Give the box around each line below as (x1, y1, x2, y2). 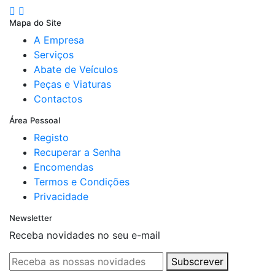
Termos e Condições (34, 176, 130, 188)
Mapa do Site (9, 18, 61, 28)
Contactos (34, 93, 82, 106)
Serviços (34, 48, 74, 61)
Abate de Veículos (34, 63, 118, 76)
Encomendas (34, 161, 93, 174)
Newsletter (9, 213, 52, 223)
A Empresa (34, 34, 84, 47)
